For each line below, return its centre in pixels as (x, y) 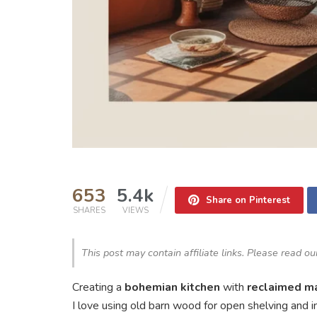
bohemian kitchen (172, 287)
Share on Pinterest (248, 200)
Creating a (98, 287)
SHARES (89, 210)
